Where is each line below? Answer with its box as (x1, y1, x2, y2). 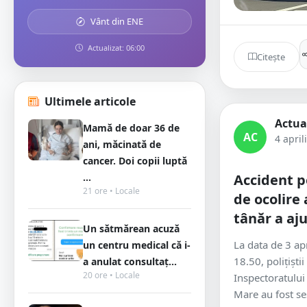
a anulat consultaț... (83, 255, 177, 268)
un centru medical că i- (83, 238, 191, 251)
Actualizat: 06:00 (85, 42, 145, 53)
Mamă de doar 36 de (83, 121, 180, 134)
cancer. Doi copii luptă (83, 154, 187, 167)
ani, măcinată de (83, 138, 161, 151)
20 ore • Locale (83, 269, 140, 281)
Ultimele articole (45, 94, 136, 109)
